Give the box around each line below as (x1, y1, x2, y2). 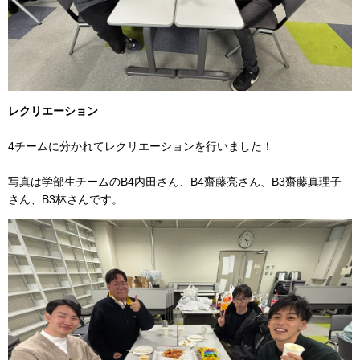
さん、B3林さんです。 (8, 192, 123, 206)
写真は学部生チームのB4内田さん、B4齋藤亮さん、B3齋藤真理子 (8, 174, 342, 188)
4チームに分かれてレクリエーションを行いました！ (8, 139, 273, 153)
